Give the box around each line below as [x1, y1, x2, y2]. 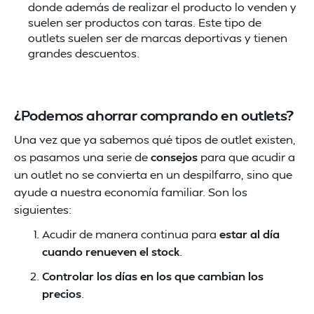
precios [42, 286, 81, 301]
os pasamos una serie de [14, 149, 151, 164]
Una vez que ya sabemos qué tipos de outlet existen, [14, 132, 296, 146]
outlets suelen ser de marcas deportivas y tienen [28, 30, 287, 45]
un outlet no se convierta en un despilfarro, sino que [14, 167, 292, 182]
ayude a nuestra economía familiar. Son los [14, 184, 247, 199]
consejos [151, 149, 198, 164]
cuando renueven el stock [42, 244, 179, 259]
